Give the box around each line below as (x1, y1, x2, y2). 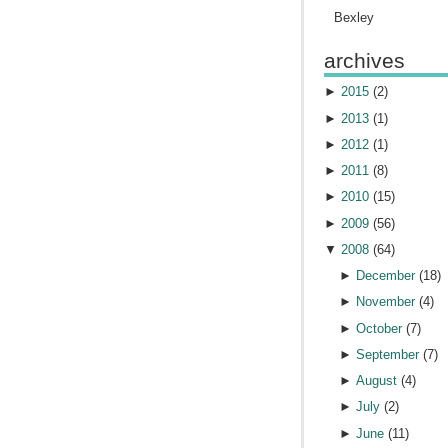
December (356, 268, 416, 284)
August (356, 373, 398, 389)
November (356, 294, 416, 310)
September (356, 346, 420, 362)
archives (323, 49, 405, 72)
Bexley (333, 10, 374, 25)
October (356, 320, 403, 336)
